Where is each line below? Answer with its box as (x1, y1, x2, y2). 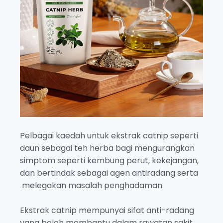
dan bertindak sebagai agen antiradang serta (20, 167, 198, 179)
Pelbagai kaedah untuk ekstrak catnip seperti (20, 130, 198, 142)
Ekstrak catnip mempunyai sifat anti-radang (20, 205, 194, 217)
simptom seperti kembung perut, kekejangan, (20, 155, 199, 167)
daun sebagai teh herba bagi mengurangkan (20, 142, 195, 154)
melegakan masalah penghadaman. (20, 180, 164, 192)
